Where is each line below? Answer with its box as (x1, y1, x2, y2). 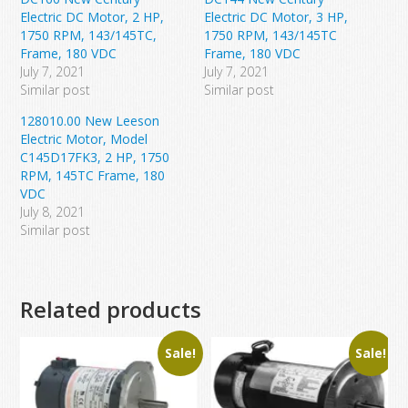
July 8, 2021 (20, 202, 86, 220)
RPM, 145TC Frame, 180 (20, 166, 166, 184)
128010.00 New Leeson (20, 111, 160, 129)
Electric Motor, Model (20, 129, 148, 148)
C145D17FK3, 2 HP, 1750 (20, 148, 170, 166)
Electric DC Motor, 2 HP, (20, 7, 165, 25)
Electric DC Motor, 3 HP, (204, 7, 348, 25)
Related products (20, 293, 202, 324)
